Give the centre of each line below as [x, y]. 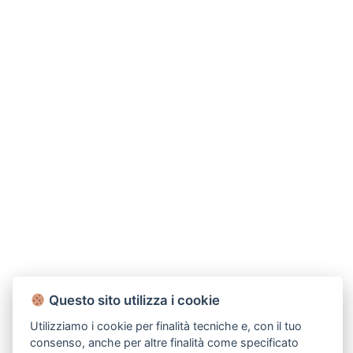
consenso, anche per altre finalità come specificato [165, 342]
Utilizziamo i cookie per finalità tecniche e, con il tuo [166, 325]
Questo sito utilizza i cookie [132, 300]
